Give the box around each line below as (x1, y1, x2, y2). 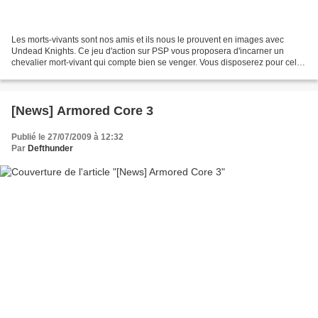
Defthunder (28, 143, 73, 153)
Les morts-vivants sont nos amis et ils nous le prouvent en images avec (11, 34, 284, 45)
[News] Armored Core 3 (11, 103, 153, 118)
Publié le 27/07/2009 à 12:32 (11, 131, 124, 142)
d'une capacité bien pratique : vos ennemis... (11, 68, 182, 79)
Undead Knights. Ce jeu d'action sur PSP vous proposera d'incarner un (11, 45, 284, 56)
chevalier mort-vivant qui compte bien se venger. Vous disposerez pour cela (11, 57, 302, 67)
